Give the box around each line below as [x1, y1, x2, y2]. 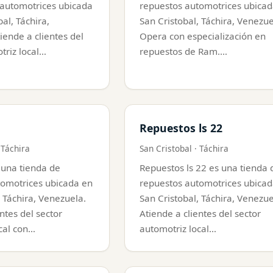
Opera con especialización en [140, 29, 266, 42]
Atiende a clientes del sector [140, 207, 261, 219]
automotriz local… [140, 222, 216, 235]
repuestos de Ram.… [140, 44, 227, 57]
